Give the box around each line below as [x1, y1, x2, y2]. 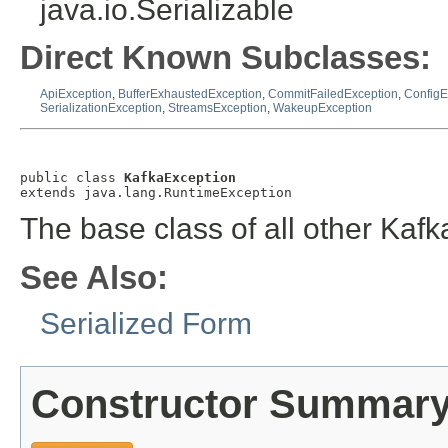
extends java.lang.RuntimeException [20, 184, 292, 200]
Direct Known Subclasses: [20, 39, 431, 77]
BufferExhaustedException [118, 87, 262, 102]
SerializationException [40, 101, 162, 116]
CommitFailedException [268, 87, 398, 102]
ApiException [40, 87, 112, 102]
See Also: [20, 258, 168, 296]
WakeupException [273, 101, 372, 116]
